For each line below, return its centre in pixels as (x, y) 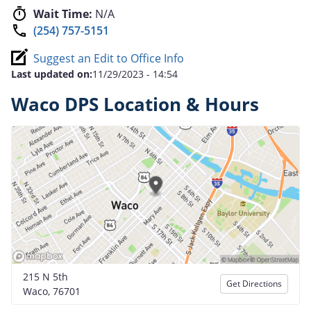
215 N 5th (45, 276)
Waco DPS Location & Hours (135, 104)
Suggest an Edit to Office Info (109, 58)
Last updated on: (52, 74)
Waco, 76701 (52, 291)
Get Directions (254, 283)
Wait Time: (63, 14)
